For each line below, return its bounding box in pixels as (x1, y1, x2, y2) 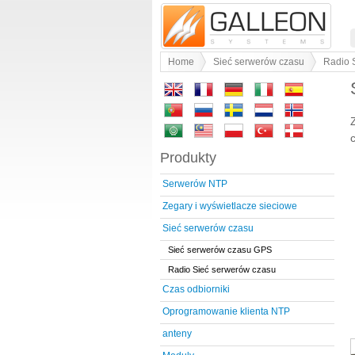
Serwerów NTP (162, 178, 227, 190)
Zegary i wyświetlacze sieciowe (162, 200, 297, 212)
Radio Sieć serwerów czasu (168, 264, 276, 274)
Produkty (160, 150, 216, 166)
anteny (162, 328, 192, 340)
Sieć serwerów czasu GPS (168, 245, 272, 255)
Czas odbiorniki (162, 284, 230, 296)
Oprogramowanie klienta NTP (162, 306, 290, 318)
